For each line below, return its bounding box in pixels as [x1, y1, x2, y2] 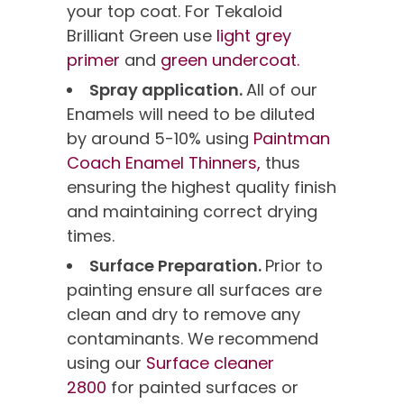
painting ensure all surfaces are [67, 279, 322, 302]
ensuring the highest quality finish [67, 176, 336, 199]
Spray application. [89, 78, 246, 102]
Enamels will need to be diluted [67, 103, 315, 126]
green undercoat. [161, 49, 299, 72]
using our [67, 352, 146, 375]
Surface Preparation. [89, 254, 265, 278]
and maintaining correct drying [67, 200, 317, 224]
